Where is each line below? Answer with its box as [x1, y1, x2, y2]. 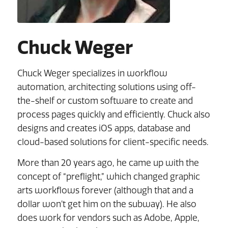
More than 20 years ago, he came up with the [17, 157, 199, 168]
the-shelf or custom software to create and [17, 95, 193, 106]
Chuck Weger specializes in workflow [17, 68, 167, 78]
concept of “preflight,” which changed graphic [17, 171, 200, 182]
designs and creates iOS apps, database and [17, 123, 190, 133]
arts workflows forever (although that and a [17, 185, 193, 196]
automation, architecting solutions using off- [17, 81, 196, 92]
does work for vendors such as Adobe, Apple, [17, 212, 199, 223]
